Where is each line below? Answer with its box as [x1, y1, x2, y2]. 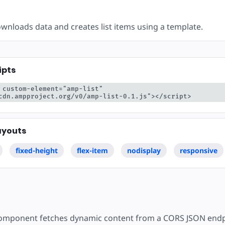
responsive [179, 145, 217, 155]
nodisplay [127, 145, 161, 155]
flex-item [76, 145, 108, 155]
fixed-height [15, 145, 58, 155]
